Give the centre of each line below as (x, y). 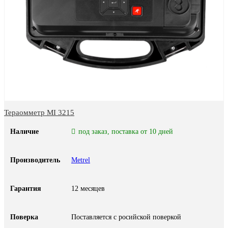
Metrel (81, 160)
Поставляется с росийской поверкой (126, 217)
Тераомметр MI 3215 (39, 112)
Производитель (35, 160)
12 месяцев (88, 188)
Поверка (24, 217)
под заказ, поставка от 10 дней (125, 131)
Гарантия (26, 188)
